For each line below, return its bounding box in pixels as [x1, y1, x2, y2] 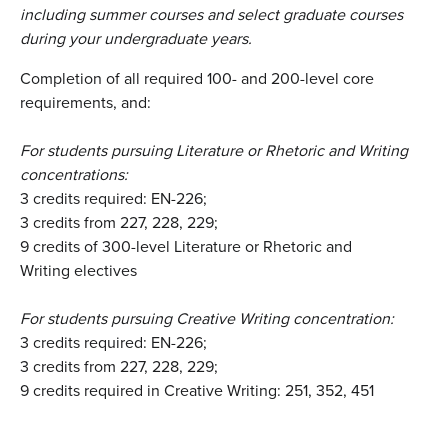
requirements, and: [20, 91, 151, 115]
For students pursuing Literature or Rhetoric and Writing [20, 139, 408, 163]
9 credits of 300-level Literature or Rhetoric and [20, 235, 352, 259]
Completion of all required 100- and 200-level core [20, 67, 374, 91]
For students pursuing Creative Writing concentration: [20, 307, 394, 331]
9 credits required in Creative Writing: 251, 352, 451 [20, 379, 374, 403]
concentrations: [20, 163, 128, 187]
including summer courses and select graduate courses [20, 3, 403, 27]
